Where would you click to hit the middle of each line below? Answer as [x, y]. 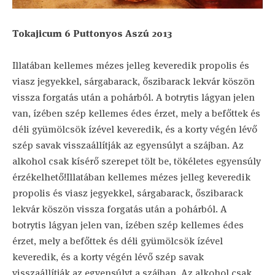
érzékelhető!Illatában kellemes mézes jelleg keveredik [131, 177]
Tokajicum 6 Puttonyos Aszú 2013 [92, 33]
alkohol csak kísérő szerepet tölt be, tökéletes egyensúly [137, 161]
